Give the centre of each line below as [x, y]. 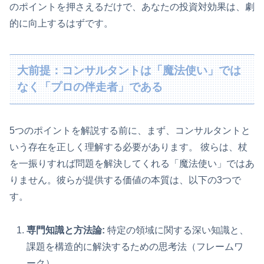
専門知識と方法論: [66, 230]
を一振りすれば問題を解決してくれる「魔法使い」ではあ [132, 163]
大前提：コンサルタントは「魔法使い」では [129, 71]
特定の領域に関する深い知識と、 [177, 230]
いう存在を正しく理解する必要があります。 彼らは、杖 [128, 147]
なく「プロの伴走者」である [90, 87]
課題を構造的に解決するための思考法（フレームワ [135, 246]
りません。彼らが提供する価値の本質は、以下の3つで [125, 180]
